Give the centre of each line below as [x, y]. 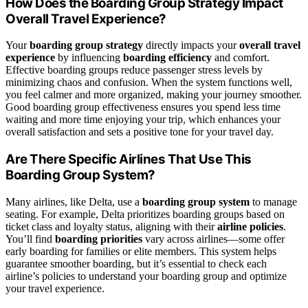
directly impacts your [191, 45]
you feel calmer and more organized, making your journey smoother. [154, 95]
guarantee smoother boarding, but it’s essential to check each [136, 263]
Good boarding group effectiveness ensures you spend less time [143, 107]
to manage [273, 201]
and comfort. [241, 58]
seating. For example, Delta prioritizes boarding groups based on [145, 214]
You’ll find [30, 239]
